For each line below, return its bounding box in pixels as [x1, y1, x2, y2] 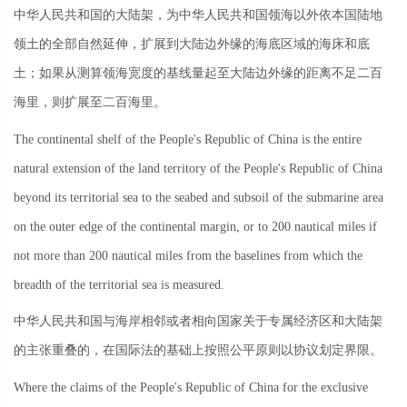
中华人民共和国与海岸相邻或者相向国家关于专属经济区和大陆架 [14, 314, 382, 329]
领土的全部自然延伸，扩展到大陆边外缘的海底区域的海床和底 [14, 37, 370, 52]
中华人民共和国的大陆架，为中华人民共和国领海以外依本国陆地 [14, 8, 382, 23]
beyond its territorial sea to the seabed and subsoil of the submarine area [14, 190, 383, 204]
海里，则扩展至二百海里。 [14, 95, 166, 110]
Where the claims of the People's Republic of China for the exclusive [14, 380, 368, 394]
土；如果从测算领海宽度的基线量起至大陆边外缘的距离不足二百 [14, 66, 382, 81]
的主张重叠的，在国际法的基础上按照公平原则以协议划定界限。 [14, 343, 382, 358]
